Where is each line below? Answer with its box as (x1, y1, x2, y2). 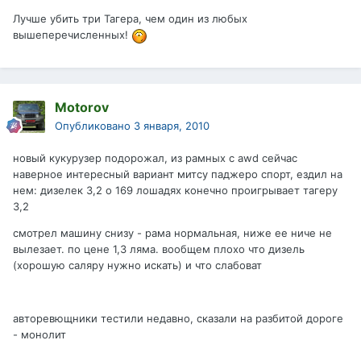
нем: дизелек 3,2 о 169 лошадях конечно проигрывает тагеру (13, 184, 338, 197)
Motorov (55, 99, 109, 116)
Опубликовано (55, 119, 134, 133)
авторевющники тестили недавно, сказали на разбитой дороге (13, 312, 343, 326)
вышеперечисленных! (13, 28, 131, 42)
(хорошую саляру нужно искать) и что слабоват (13, 259, 262, 272)
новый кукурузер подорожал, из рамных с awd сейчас (13, 151, 297, 165)
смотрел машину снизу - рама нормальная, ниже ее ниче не (13, 226, 332, 240)
